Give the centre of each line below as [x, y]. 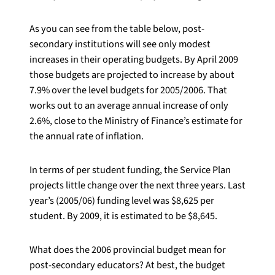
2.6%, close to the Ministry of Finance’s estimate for [136, 121]
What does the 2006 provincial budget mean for [128, 250]
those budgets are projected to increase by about [132, 75]
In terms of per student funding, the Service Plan [130, 170]
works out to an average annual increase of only [129, 106]
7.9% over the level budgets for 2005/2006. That [128, 90]
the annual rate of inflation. [87, 136]
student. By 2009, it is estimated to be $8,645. [123, 216]
